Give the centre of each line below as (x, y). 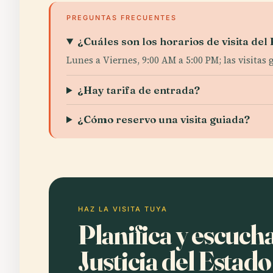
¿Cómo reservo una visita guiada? (164, 119)
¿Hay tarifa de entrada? (139, 90)
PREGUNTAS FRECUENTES (122, 18)
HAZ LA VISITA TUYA (123, 209)
